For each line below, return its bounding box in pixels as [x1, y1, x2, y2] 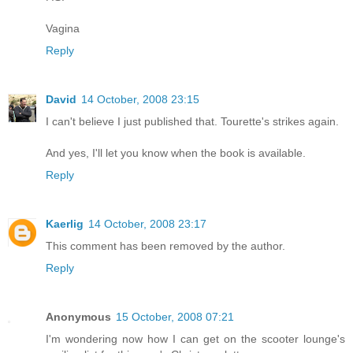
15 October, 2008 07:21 [116, 310, 234, 323]
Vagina [46, 21, 80, 35]
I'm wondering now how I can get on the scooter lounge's [46, 332, 345, 345]
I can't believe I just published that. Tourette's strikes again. [46, 114, 339, 128]
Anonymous [46, 310, 111, 323]
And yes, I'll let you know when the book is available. [46, 146, 306, 159]
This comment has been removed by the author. [46, 239, 285, 252]
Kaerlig [46, 217, 84, 230]
